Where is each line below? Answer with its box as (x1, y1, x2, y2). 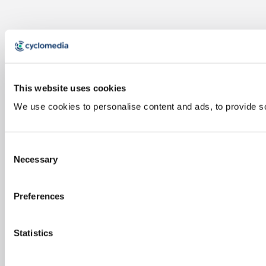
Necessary (14, 154, 58, 164)
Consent (4, 142, 37, 153)
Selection (4, 156, 40, 167)
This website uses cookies (14, 83, 126, 93)
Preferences (14, 191, 65, 201)
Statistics (14, 227, 53, 238)
